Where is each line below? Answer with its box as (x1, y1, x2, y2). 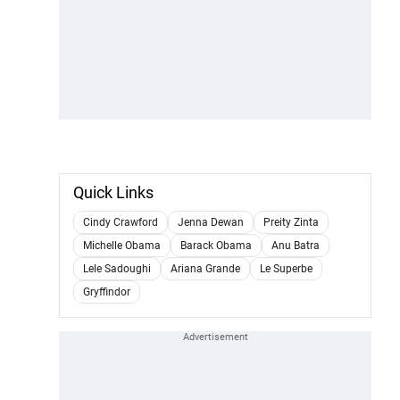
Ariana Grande (171, 262, 240, 275)
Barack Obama (180, 238, 252, 252)
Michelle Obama (83, 238, 161, 252)
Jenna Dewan (178, 215, 244, 229)
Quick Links (73, 182, 154, 202)
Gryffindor (83, 285, 130, 298)
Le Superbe (260, 262, 312, 275)
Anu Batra (271, 238, 320, 252)
